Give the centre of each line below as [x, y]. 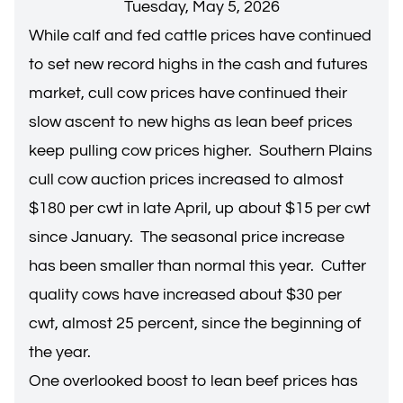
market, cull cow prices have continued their [188, 93]
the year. [63, 352]
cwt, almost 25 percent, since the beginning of [195, 323]
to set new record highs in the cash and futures [198, 64]
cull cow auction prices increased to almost [186, 179]
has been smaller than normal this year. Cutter [197, 266]
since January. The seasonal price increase [187, 237]
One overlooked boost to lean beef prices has [193, 381]
